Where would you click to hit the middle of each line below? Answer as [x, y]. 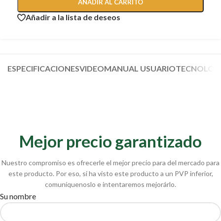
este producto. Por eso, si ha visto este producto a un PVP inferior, [110, 173]
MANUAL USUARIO [140, 68]
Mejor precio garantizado [110, 141]
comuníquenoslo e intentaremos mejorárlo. [110, 184]
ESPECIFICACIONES [43, 68]
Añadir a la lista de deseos [73, 17]
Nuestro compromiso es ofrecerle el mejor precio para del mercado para [110, 162]
